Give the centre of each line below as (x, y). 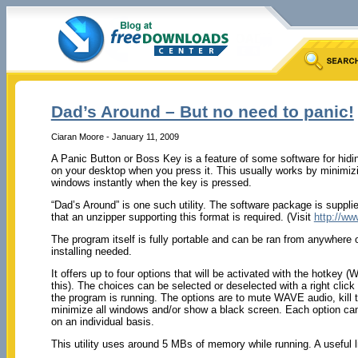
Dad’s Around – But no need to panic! (202, 112)
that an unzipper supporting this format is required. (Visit (182, 217)
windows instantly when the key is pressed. (151, 182)
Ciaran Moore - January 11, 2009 (115, 136)
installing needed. (91, 251)
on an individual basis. (102, 321)
